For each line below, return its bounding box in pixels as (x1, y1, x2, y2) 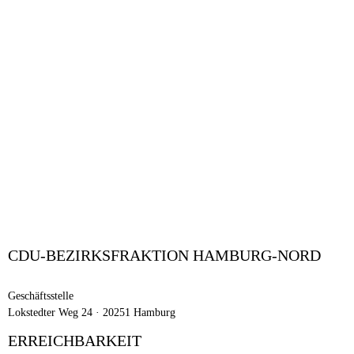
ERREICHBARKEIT (8, 332, 141, 350)
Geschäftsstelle (8, 289, 73, 302)
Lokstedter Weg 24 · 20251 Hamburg (8, 306, 175, 318)
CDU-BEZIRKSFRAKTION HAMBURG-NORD (8, 247, 321, 265)
